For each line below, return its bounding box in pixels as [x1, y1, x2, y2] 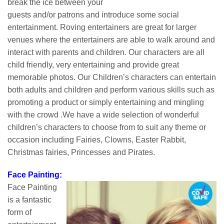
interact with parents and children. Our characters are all [7, 48, 204, 56]
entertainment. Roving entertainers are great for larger [7, 23, 196, 31]
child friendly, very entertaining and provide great [7, 60, 179, 69]
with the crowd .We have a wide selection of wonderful [7, 110, 199, 119]
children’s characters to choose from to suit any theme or [7, 123, 206, 131]
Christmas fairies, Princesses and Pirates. [7, 148, 157, 156]
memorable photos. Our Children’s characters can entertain [7, 73, 216, 81]
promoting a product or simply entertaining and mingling [7, 98, 204, 106]
